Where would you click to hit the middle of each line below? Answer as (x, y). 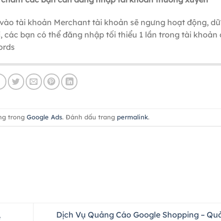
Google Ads (45, 117)
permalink (133, 117)
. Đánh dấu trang (90, 117)
